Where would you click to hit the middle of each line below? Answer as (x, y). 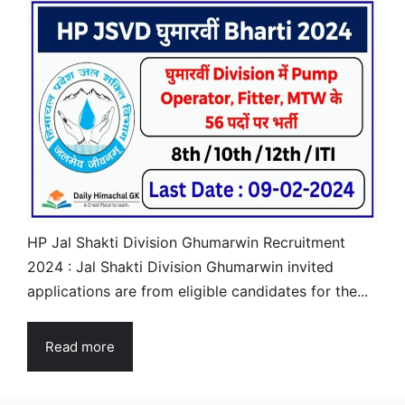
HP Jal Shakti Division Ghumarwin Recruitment (186, 242)
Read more (80, 346)
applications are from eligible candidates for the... (198, 291)
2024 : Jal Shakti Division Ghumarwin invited (180, 266)
